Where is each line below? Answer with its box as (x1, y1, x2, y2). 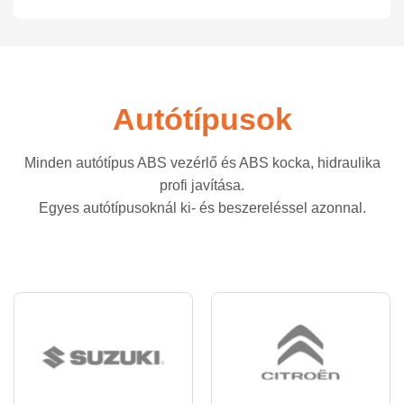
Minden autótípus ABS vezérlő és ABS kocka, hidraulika (23, 155, 381, 171)
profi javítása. (160, 178, 244, 194)
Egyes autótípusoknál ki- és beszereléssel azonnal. (38, 200, 366, 216)
